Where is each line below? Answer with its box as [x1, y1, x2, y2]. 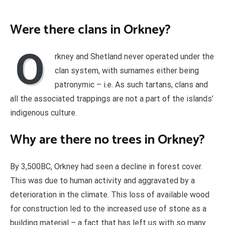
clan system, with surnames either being [55, 66, 199, 76]
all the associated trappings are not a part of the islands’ [10, 94, 213, 104]
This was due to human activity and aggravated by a [10, 176, 195, 186]
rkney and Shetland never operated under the [55, 52, 214, 62]
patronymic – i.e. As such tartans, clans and [55, 80, 208, 90]
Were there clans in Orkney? [10, 19, 171, 41]
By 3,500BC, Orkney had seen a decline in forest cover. [10, 162, 202, 172]
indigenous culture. [10, 108, 77, 118]
